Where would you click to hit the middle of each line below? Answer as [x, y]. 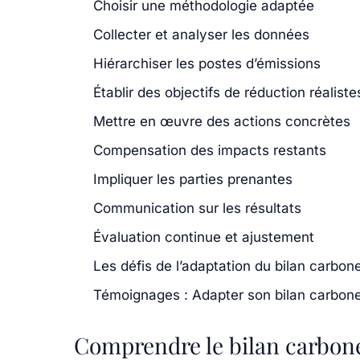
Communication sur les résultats [197, 208]
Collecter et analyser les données [201, 34]
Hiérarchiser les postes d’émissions [207, 63]
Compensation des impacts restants [210, 150]
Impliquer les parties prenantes [193, 179]
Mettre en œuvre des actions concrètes [222, 121]
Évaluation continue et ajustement [204, 237]
